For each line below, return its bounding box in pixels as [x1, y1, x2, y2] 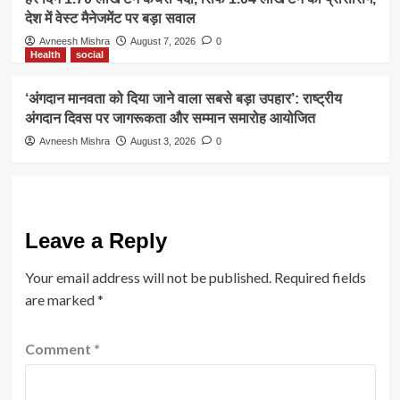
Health [29, 48, 61, 60]
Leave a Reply [24, 228, 167, 253]
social [75, 48, 104, 60]
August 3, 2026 [129, 135, 196, 146]
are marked [24, 290, 97, 308]
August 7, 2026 [129, 35, 196, 46]
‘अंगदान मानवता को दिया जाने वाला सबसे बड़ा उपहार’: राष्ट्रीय [24, 90, 342, 106]
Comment [24, 339, 94, 357]
